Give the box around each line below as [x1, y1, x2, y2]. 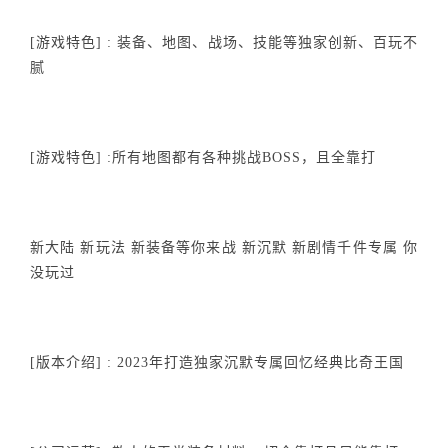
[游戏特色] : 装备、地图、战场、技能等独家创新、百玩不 [30, 35, 418, 50]
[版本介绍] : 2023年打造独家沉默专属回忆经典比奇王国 [30, 355, 404, 370]
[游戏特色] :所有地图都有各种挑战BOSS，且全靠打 [30, 150, 376, 165]
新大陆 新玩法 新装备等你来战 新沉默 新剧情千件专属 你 [30, 240, 418, 255]
